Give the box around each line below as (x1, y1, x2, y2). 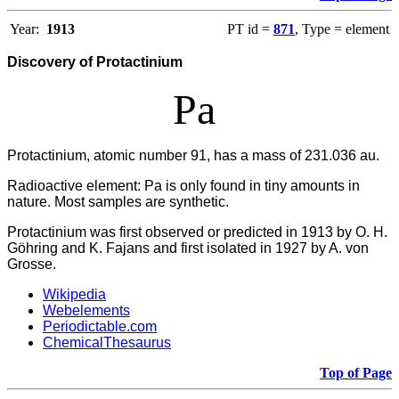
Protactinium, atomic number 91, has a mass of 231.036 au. (7, 148, 379, 164)
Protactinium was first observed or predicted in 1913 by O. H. (7, 224, 387, 240)
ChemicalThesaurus (43, 335, 171, 351)
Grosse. (7, 256, 56, 273)
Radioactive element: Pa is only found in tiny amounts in (7, 178, 360, 194)
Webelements (43, 303, 130, 319)
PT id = (227, 21, 273, 37)
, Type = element (295, 21, 389, 37)
